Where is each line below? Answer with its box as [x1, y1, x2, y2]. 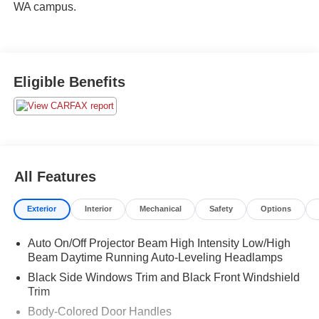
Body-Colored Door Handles [27, 305, 172, 318]
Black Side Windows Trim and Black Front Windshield [27, 271, 300, 283]
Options [260, 204, 291, 214]
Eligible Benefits [13, 73, 125, 90]
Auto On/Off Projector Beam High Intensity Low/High [27, 236, 291, 249]
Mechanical [139, 204, 182, 214]
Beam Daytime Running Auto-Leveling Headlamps [27, 251, 283, 263]
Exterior [27, 204, 57, 214]
